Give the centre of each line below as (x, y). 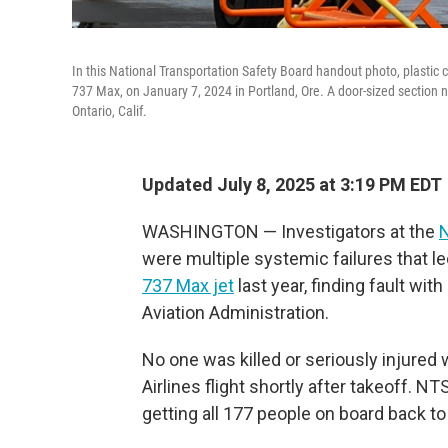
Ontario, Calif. (109, 111)
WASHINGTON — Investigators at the (290, 231)
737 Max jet (188, 285)
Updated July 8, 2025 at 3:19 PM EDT (292, 184)
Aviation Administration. (235, 312)
